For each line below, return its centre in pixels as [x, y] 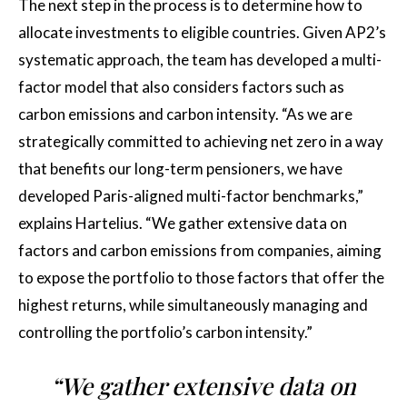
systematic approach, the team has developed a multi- [200, 59]
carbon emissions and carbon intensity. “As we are [185, 114]
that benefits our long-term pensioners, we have [180, 168]
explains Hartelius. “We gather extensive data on [183, 223]
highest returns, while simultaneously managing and [193, 304]
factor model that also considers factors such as [181, 86]
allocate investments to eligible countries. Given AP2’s [202, 32]
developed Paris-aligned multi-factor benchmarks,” [191, 195]
